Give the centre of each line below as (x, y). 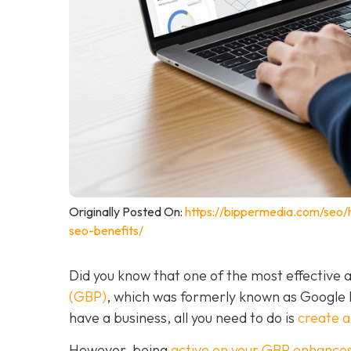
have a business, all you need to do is (183, 317)
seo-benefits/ (106, 230)
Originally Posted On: (127, 211)
